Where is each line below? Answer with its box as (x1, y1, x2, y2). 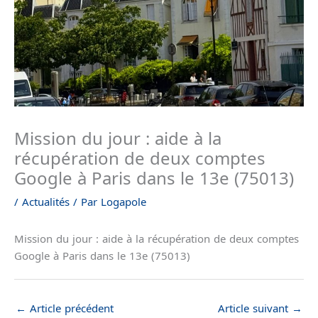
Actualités (22, 195, 70, 207)
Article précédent (26, 302, 114, 314)
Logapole (101, 195, 146, 207)
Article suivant (218, 302, 292, 314)
